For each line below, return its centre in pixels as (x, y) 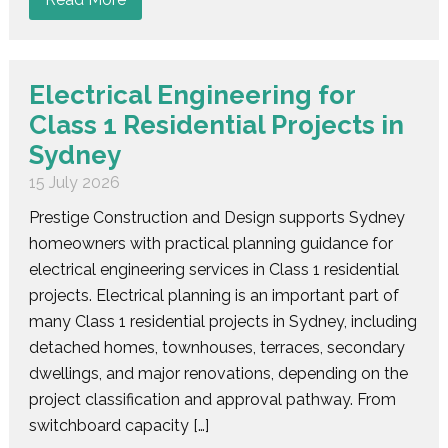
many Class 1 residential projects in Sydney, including (222, 321)
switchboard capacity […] (118, 425)
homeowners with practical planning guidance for (210, 243)
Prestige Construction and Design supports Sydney (216, 217)
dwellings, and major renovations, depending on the (218, 373)
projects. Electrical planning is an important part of (213, 295)
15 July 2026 (74, 182)
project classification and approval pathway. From (212, 399)
